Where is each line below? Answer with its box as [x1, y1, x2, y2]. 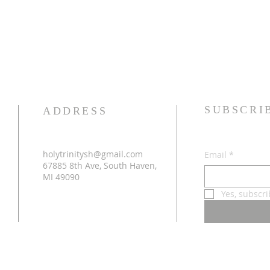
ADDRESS [43, 105, 108, 117]
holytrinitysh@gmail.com [43, 148, 143, 160]
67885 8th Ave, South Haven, [43, 160, 157, 171]
